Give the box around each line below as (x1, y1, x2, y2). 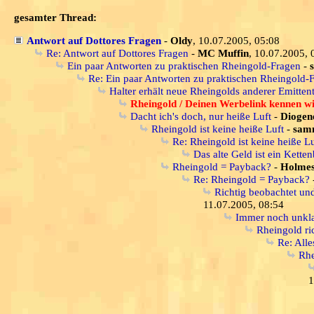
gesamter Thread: (14, 11, 97, 23)
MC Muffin (198, 47, 249, 59)
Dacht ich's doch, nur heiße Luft (130, 110, 271, 122)
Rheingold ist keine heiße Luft (151, 123, 284, 135)
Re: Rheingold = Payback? (193, 173, 310, 185)
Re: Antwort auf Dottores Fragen (46, 47, 189, 59)
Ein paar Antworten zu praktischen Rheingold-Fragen (67, 60, 301, 71)
